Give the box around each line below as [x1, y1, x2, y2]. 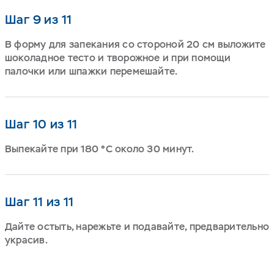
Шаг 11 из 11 [5, 193, 74, 210]
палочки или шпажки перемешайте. [5, 64, 178, 78]
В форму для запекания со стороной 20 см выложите [5, 37, 266, 51]
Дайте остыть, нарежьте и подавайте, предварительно [5, 220, 269, 233]
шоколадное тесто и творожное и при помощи [5, 51, 231, 64]
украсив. [5, 233, 48, 246]
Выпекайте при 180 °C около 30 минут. [5, 142, 194, 155]
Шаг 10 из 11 [5, 116, 78, 132]
